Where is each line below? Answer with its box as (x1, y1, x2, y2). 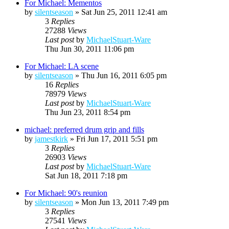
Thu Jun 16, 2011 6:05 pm (81, 71, 167, 80)
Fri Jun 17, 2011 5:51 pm (76, 134, 157, 143)
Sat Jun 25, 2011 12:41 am (81, 7, 167, 16)
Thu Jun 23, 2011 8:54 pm (45, 107, 130, 117)
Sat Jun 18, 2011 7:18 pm (45, 171, 127, 180)
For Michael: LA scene (25, 61, 99, 71)
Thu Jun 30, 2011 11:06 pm (45, 44, 134, 53)
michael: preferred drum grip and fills (25, 125, 144, 134)
